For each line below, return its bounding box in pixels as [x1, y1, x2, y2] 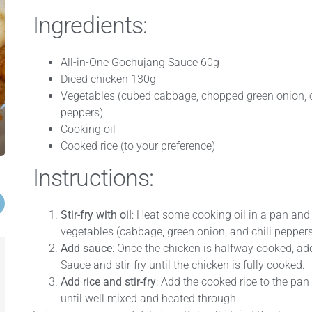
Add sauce [60, 242, 112, 256]
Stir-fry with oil [60, 208, 132, 222]
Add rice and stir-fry [60, 275, 156, 289]
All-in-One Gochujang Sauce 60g [60, 56, 219, 70]
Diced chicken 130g [60, 72, 156, 86]
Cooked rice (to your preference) [60, 139, 215, 153]
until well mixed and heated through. [60, 292, 239, 306]
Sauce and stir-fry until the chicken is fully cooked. [60, 258, 305, 272]
